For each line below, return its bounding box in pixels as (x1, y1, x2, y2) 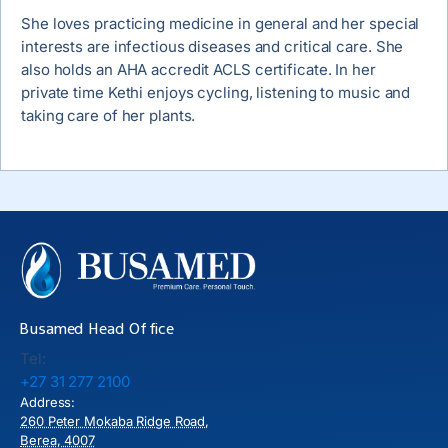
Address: (20, 393, 76, 410)
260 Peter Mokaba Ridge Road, (20, 412, 210, 429)
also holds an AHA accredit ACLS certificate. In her (21, 59, 376, 79)
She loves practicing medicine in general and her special (21, 13, 420, 33)
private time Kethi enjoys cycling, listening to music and (21, 82, 411, 102)
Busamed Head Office (20, 318, 175, 337)
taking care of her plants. (21, 105, 196, 125)
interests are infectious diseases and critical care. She (21, 36, 404, 56)
